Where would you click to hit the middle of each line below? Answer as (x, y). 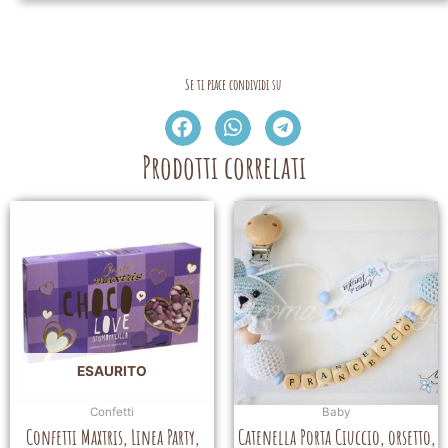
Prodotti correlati (224, 167)
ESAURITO (112, 370)
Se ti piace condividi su (232, 85)
